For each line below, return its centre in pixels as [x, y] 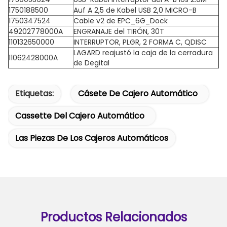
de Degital [91, 63]
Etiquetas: [34, 93]
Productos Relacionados [113, 217]
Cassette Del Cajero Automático [80, 116]
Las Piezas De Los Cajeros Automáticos [92, 138]
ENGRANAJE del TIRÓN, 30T [119, 31]
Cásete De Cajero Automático [138, 93]
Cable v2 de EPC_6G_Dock [121, 21]
